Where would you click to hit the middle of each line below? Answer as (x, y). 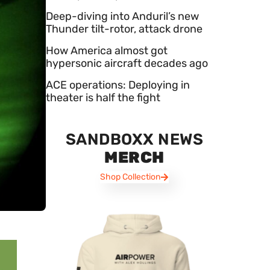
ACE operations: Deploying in (118, 85)
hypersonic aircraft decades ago (127, 63)
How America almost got (107, 50)
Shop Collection (130, 177)
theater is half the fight (103, 97)
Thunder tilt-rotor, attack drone (124, 29)
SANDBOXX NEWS (134, 139)
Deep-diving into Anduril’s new (122, 16)
